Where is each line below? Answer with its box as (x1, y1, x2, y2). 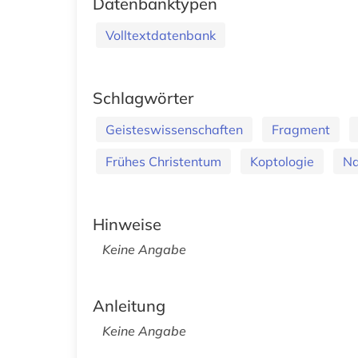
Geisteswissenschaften (105, 121, 243, 137)
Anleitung (93, 296, 165, 316)
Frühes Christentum (105, 153, 221, 169)
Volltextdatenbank (105, 27, 216, 43)
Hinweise (93, 214, 161, 234)
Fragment (272, 121, 330, 137)
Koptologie (250, 153, 314, 169)
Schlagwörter (93, 88, 193, 108)
